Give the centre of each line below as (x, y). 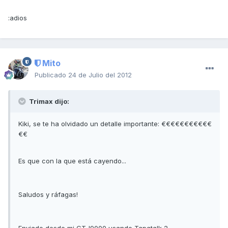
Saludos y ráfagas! (48, 195)
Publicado (51, 75)
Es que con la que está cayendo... (72, 161)
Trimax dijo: (48, 102)
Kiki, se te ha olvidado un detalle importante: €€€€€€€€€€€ (115, 124)
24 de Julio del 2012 (100, 75)
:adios (18, 18)
